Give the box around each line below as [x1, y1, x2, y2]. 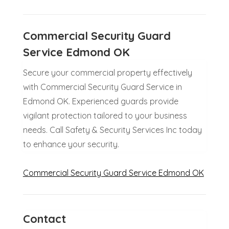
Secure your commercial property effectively [22, 67, 192, 78]
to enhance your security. [22, 139, 119, 149]
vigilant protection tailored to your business [22, 110, 187, 121]
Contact [22, 211, 66, 226]
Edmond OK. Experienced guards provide [22, 96, 178, 106]
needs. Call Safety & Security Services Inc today [22, 124, 202, 135]
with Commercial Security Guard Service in [22, 81, 182, 92]
